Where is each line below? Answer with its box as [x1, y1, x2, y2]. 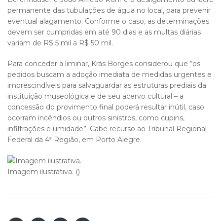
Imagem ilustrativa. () [7, 167, 80, 177]
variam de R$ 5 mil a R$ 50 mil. [7, 38, 113, 48]
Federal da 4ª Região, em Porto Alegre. [7, 135, 142, 145]
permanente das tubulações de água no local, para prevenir [7, 6, 211, 15]
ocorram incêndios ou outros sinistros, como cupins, [7, 113, 184, 123]
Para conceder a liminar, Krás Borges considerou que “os [7, 59, 200, 69]
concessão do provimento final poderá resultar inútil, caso [7, 103, 204, 112]
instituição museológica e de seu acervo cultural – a [7, 92, 184, 101]
